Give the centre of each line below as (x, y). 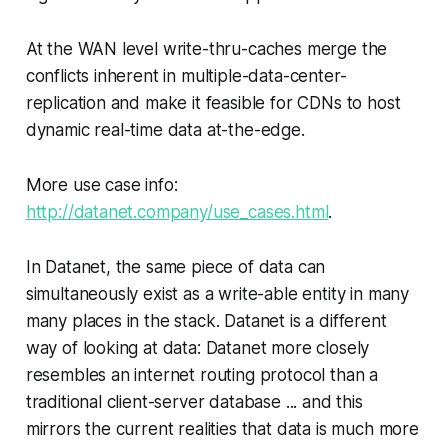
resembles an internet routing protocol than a (202, 375)
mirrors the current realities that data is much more (222, 429)
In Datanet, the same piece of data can (175, 267)
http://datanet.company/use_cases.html (177, 212)
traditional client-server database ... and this (194, 402)
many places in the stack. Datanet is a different (206, 321)
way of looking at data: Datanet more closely (197, 348)
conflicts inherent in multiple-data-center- (186, 76)
